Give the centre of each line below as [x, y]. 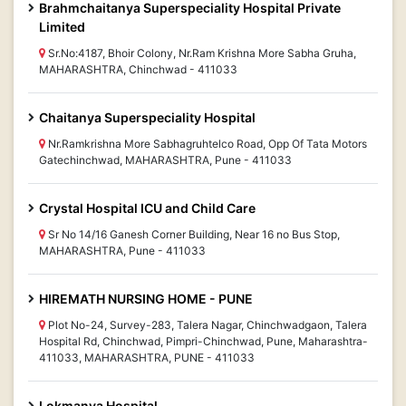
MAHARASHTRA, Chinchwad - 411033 [138, 69]
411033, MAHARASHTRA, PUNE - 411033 [147, 358]
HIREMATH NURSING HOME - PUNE [146, 299]
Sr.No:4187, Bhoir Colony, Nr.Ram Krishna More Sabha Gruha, [201, 53]
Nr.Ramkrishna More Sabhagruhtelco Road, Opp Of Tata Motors [206, 144]
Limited [62, 27]
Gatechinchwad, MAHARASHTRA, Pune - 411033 [165, 160]
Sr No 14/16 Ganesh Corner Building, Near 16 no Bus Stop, [193, 234]
